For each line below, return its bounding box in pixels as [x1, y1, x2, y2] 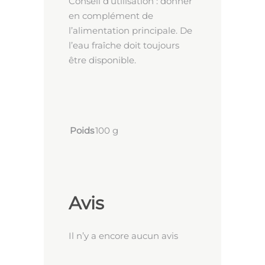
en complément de [69, 10, 153, 22]
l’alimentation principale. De [69, 25, 192, 37]
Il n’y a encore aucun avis [69, 230, 178, 242]
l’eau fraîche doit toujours [69, 40, 179, 51]
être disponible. [69, 54, 136, 66]
